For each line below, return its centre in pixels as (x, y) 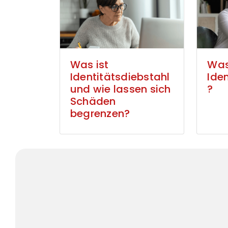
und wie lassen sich (121, 89)
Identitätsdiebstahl (120, 77)
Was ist (90, 65)
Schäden (93, 102)
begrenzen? (100, 114)
